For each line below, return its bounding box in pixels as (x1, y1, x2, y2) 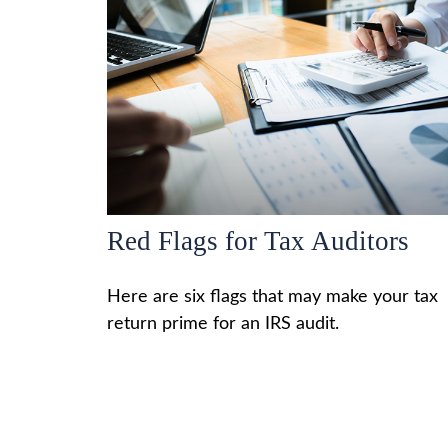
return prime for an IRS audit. (107, 315, 339, 334)
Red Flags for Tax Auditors (107, 226, 409, 257)
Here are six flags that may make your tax (107, 288, 438, 307)
